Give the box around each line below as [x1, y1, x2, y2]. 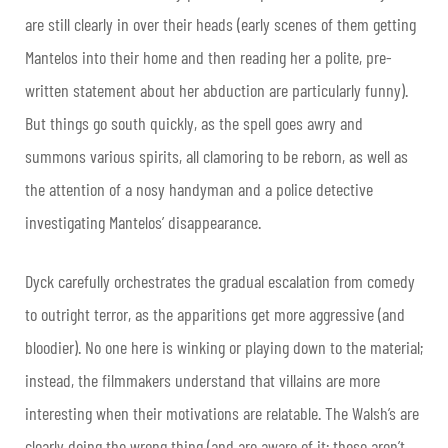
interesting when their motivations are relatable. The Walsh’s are [25, 402, 419, 425]
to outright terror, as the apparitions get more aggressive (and [25, 303, 405, 326]
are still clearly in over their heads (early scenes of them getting [25, 13, 416, 36]
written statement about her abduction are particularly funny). [25, 79, 408, 102]
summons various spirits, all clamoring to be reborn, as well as [25, 145, 408, 168]
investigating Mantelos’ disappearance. [25, 211, 265, 234]
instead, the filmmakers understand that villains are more [25, 369, 380, 392]
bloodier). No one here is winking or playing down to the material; [25, 336, 423, 359]
